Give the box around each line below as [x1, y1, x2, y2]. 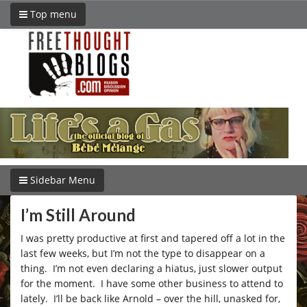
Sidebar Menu [27, 173, 95, 186]
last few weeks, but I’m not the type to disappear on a [21, 246, 265, 260]
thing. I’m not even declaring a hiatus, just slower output [21, 261, 282, 275]
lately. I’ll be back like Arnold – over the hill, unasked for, [21, 291, 280, 305]
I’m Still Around [21, 204, 136, 225]
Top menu [27, 8, 77, 21]
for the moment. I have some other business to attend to [21, 276, 283, 290]
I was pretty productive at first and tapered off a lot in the [21, 231, 285, 245]
